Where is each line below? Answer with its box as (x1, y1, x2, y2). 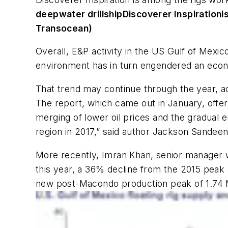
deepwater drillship (36, 8, 123, 19)
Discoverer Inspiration (122, 8, 222, 19)
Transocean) (36, 22, 93, 34)
